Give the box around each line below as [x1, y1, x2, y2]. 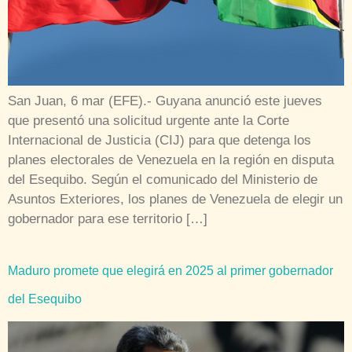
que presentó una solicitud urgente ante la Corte [8, 112, 289, 128]
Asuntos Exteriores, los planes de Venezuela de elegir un [8, 191, 343, 207]
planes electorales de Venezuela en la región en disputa [8, 152, 334, 167]
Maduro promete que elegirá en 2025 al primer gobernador [8, 263, 333, 277]
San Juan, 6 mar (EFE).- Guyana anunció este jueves [8, 93, 322, 108]
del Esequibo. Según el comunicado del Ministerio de [8, 171, 317, 187]
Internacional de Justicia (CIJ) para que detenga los [8, 132, 311, 148]
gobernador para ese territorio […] [8, 211, 207, 226]
